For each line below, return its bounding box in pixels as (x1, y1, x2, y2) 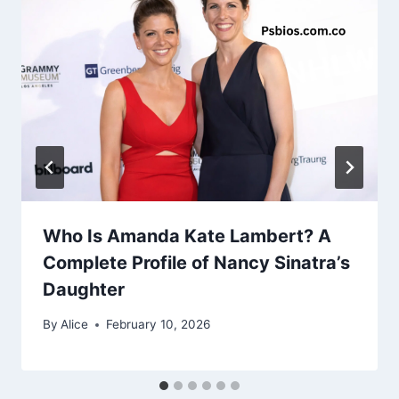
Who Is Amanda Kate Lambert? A (43, 225, 331, 248)
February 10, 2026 (106, 317, 211, 332)
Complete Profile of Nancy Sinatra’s (43, 252, 350, 274)
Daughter (43, 279, 125, 301)
